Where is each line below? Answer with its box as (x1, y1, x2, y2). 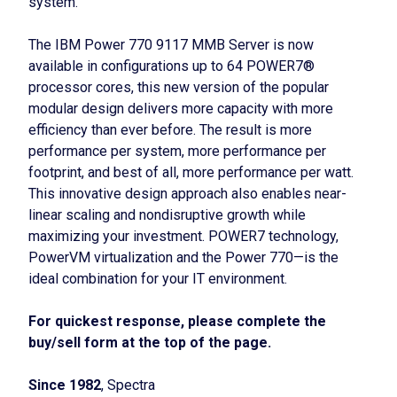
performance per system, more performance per (28, 143, 326, 160)
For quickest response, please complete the (28, 313, 326, 330)
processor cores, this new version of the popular (28, 79, 329, 96)
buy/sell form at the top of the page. (28, 334, 271, 351)
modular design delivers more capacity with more (28, 100, 333, 117)
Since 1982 (28, 377, 101, 393)
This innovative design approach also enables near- (28, 185, 346, 202)
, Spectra (101, 377, 155, 393)
